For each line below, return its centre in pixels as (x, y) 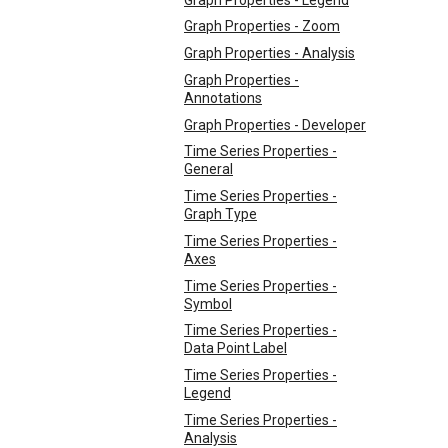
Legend (207, 393)
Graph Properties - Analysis (269, 53)
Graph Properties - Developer (275, 124)
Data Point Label (235, 348)
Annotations (223, 97)
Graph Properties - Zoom (262, 26)
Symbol (208, 303)
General (208, 169)
